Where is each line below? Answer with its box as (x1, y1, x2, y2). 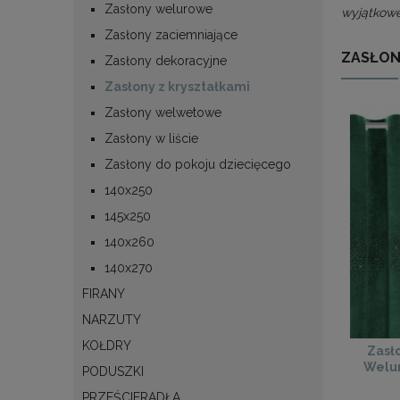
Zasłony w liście (104, 130, 198, 146)
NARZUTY (82, 312, 141, 327)
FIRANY (82, 286, 125, 301)
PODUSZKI (82, 363, 144, 379)
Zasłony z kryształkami (104, 79, 250, 94)
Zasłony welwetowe (104, 104, 221, 120)
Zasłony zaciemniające (104, 27, 237, 42)
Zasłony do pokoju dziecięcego (104, 156, 291, 171)
